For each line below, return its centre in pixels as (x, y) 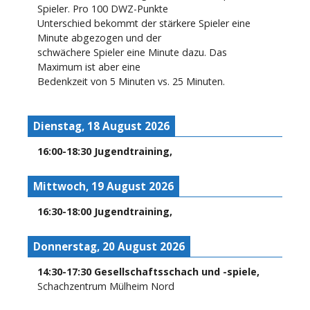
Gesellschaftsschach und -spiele (175, 272)
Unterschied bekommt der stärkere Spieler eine (144, 24)
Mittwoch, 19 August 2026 (103, 186)
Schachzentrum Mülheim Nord (106, 286)
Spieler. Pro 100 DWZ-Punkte (103, 9)
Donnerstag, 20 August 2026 (109, 247)
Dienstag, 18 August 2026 (101, 126)
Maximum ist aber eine (89, 67)
